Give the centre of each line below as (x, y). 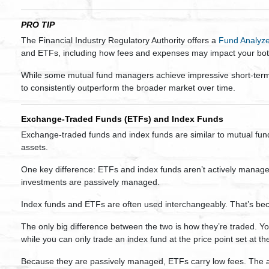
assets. (35, 147)
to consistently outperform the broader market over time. (128, 88)
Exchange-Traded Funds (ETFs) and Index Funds (122, 119)
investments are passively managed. (90, 182)
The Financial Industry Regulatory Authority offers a (120, 40)
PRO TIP (38, 25)
